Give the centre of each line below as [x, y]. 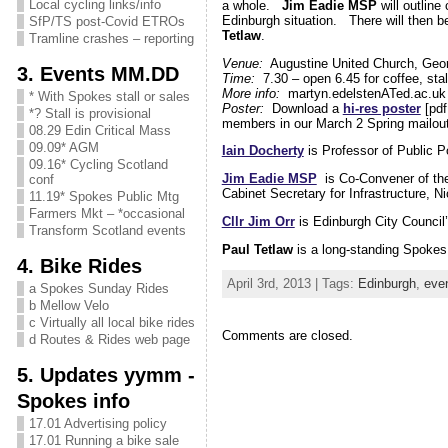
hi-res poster [381, 108]
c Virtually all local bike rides [111, 322]
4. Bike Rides [79, 265]
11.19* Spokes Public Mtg [103, 196]
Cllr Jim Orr [258, 221]
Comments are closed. [287, 335]
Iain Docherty [262, 151]
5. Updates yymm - [105, 374]
